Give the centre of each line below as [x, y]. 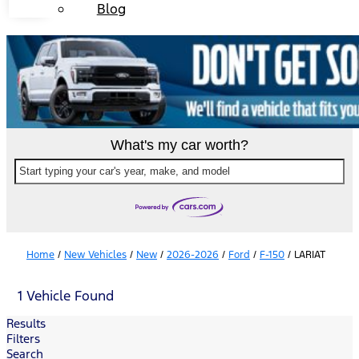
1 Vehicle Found [66, 296]
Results [26, 323]
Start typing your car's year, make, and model [125, 171]
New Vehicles [95, 255]
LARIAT [310, 255]
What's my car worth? [179, 145]
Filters [23, 339]
